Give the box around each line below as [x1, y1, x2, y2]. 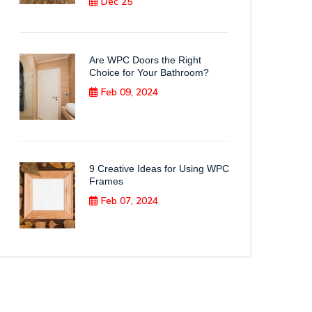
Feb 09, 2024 [101, 86, 158, 99]
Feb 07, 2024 [101, 194, 158, 208]
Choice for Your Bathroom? [89, 67, 209, 78]
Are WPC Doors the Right [89, 54, 201, 65]
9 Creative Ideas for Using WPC [89, 163, 229, 174]
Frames [89, 175, 123, 187]
